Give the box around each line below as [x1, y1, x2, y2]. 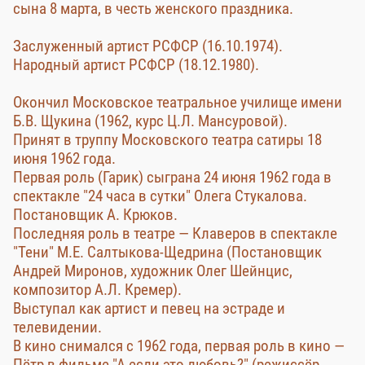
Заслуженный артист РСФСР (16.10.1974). [13, 37, 283, 55]
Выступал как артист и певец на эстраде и [13, 299, 285, 318]
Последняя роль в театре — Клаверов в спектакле [13, 224, 337, 243]
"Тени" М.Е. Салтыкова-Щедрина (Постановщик [13, 243, 322, 262]
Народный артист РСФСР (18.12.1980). [13, 55, 259, 74]
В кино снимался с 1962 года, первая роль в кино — [13, 336, 345, 355]
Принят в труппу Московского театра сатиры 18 [13, 130, 322, 149]
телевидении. [13, 318, 102, 336]
